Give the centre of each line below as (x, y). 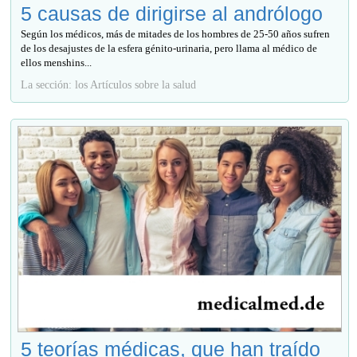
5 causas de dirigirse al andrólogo (172, 13)
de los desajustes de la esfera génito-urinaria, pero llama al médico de (169, 48)
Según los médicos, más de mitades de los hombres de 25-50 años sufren (176, 33)
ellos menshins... (57, 62)
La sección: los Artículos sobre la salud (109, 84)
